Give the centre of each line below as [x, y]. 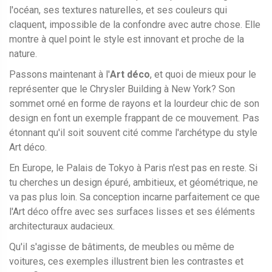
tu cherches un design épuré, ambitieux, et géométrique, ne [134, 183]
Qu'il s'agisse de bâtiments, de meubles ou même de [122, 247]
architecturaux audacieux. [62, 226]
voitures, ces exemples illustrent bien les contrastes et [126, 262]
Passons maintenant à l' [59, 75]
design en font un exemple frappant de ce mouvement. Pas [134, 118]
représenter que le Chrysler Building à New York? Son [122, 89]
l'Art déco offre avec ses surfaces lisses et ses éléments [132, 212]
